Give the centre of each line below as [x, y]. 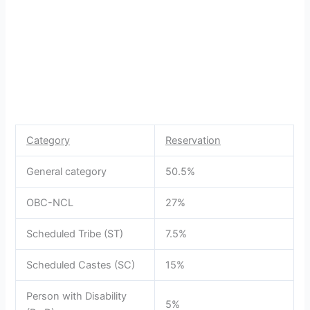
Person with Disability [77, 297]
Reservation [193, 141]
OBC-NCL [50, 203]
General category [67, 172]
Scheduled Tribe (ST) [75, 234]
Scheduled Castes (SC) [81, 265]
